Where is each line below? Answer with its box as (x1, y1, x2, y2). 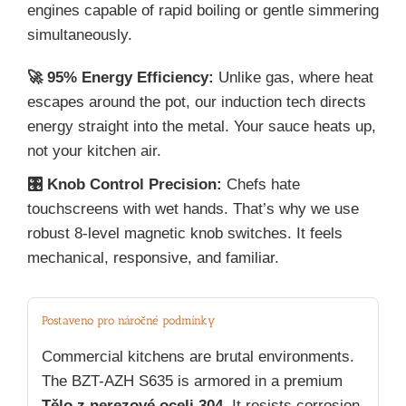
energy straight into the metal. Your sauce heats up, (27, 117, 376, 135)
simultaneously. (27, 25, 132, 43)
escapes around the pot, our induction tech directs (27, 92, 366, 111)
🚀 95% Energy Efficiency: (27, 68, 214, 86)
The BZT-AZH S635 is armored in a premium (42, 372, 343, 391)
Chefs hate (222, 175, 300, 193)
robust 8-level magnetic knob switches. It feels (27, 224, 343, 242)
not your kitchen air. (27, 141, 161, 159)
